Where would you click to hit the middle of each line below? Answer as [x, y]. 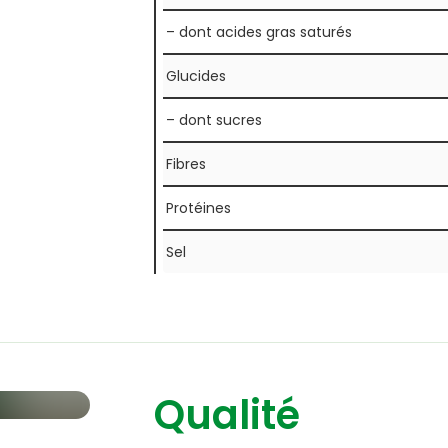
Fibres [185, 164]
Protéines [198, 208]
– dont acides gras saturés [258, 32]
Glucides [195, 76]
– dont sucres [213, 120]
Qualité [226, 415]
